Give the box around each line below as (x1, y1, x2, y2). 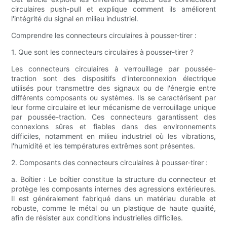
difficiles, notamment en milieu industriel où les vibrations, (11, 132, 216, 141)
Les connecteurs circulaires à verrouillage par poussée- (11, 64, 216, 73)
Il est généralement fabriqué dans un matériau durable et (11, 194, 216, 203)
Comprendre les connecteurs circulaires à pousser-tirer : (11, 31, 197, 40)
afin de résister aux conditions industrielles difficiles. (11, 213, 183, 222)
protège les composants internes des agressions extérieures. (11, 184, 216, 194)
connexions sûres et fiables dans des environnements (11, 122, 216, 131)
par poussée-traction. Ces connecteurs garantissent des (11, 112, 216, 122)
